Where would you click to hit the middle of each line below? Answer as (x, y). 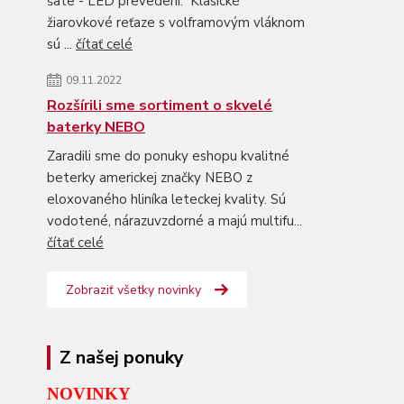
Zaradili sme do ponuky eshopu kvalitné (168, 156)
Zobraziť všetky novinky (133, 290)
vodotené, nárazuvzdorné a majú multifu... (174, 221)
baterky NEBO (96, 127)
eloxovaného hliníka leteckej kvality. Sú (166, 199)
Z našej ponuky (122, 358)
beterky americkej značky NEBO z (150, 178)
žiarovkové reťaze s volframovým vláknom (176, 23)
